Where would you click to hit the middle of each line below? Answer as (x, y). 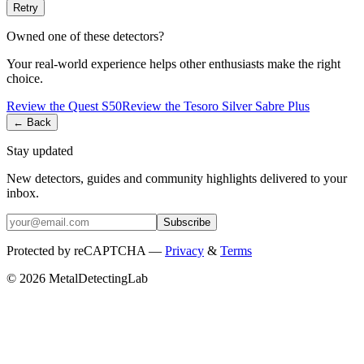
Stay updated (40, 150)
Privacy (184, 250)
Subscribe (187, 222)
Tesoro (201, 106)
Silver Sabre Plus (266, 106)
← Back (32, 122)
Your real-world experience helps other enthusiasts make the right (173, 63)
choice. (25, 78)
